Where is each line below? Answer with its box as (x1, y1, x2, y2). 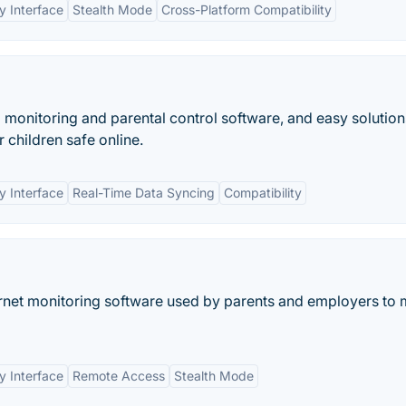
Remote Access (72, 368, 165, 383)
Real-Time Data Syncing (72, 185, 215, 200)
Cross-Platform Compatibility (161, 2, 332, 17)
